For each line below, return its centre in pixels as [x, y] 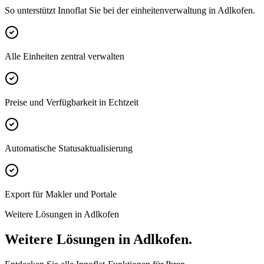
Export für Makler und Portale [61, 194]
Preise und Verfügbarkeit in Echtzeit [72, 103]
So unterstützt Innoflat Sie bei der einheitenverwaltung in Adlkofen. [130, 11]
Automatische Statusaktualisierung [69, 148]
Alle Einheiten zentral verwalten [65, 57]
